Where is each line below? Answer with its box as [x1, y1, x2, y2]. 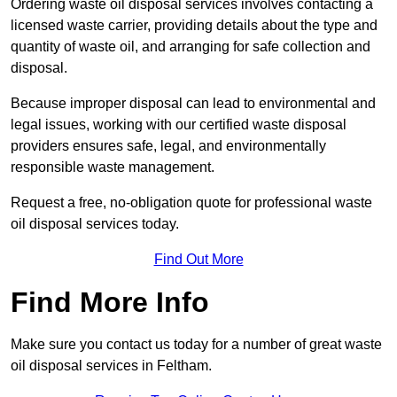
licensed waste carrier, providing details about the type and [11, 18, 378, 34]
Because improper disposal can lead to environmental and [11, 96, 376, 112]
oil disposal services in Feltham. [11, 358, 212, 374]
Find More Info [11, 286, 209, 319]
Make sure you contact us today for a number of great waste [11, 337, 382, 353]
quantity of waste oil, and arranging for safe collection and [11, 39, 370, 55]
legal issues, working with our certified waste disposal [11, 117, 346, 133]
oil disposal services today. [11, 216, 179, 232]
